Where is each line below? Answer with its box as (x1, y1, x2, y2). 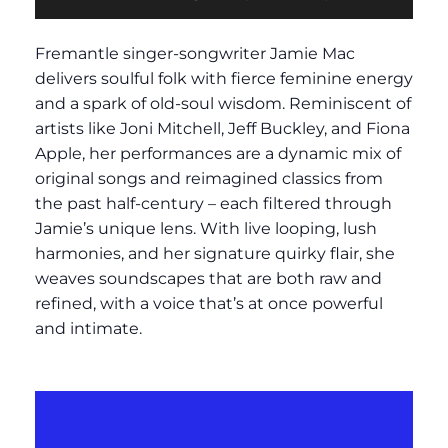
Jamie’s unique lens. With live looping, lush (35, 218, 377, 238)
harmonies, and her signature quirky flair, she (35, 243, 395, 263)
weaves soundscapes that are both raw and (35, 268, 382, 288)
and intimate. (35, 318, 142, 338)
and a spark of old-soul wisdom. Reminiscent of (35, 93, 411, 113)
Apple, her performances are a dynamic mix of (35, 143, 401, 163)
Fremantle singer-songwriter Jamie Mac (35, 43, 355, 63)
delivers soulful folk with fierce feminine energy (35, 68, 413, 88)
